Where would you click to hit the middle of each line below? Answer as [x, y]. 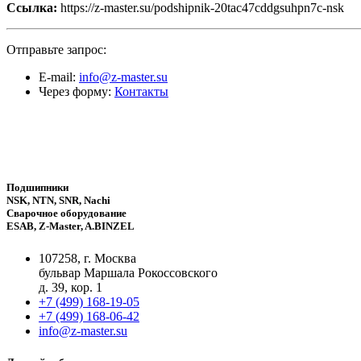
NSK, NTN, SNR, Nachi [58, 201]
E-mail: [59, 77]
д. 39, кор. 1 [71, 287]
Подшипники [37, 188]
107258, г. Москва [87, 258]
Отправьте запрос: [56, 50]
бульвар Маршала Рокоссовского [128, 272]
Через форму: [77, 92]
